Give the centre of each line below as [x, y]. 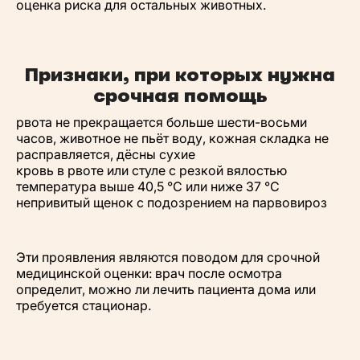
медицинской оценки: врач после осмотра [149, 273]
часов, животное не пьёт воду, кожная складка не [172, 138]
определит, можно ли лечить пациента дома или [166, 289]
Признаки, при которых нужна [180, 75]
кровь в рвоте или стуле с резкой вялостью [151, 170]
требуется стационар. [84, 305]
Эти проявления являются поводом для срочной [168, 257]
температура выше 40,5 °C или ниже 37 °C [148, 186]
